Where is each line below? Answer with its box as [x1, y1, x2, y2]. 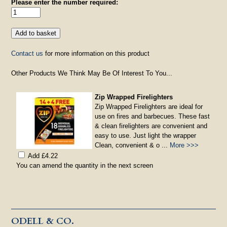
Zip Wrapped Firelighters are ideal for [95, 102, 203, 110]
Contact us [11, 49, 44, 57]
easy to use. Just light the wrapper [95, 131, 197, 139]
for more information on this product [43, 49, 150, 57]
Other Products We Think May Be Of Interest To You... [11, 69, 173, 77]
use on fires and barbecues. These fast [95, 112, 210, 120]
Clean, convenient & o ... [95, 141, 170, 149]
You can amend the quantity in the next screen [16, 161, 154, 169]
